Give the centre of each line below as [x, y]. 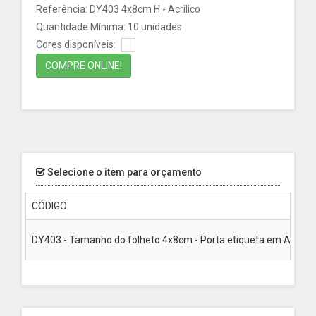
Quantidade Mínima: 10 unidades [109, 27]
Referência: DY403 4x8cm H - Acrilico [118, 9]
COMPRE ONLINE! [84, 66]
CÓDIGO [49, 206]
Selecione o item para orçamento [123, 172]
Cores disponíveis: [77, 44]
